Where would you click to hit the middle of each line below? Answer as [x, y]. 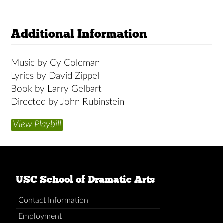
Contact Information [53, 200]
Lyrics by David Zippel [55, 76]
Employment [40, 216]
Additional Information [79, 34]
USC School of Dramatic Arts [85, 179]
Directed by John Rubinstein [68, 102]
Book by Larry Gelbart [56, 89]
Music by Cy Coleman [56, 63]
